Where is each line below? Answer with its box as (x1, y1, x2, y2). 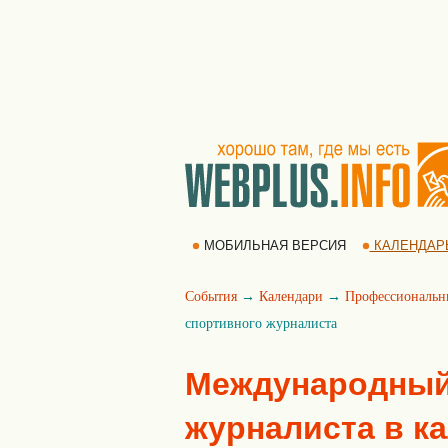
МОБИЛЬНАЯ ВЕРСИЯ (199, 238, 350, 253)
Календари (259, 289, 323, 304)
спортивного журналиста (185, 316, 337, 331)
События (185, 289, 237, 304)
